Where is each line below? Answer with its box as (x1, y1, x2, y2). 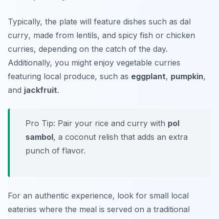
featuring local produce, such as (8, 71, 131, 82)
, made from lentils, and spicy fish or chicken (28, 30, 195, 41)
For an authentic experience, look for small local (8, 191, 189, 201)
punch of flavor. (25, 146, 86, 156)
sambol (25, 132, 53, 142)
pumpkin (171, 71, 203, 82)
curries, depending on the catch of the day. (8, 44, 168, 54)
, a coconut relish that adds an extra (53, 132, 188, 142)
